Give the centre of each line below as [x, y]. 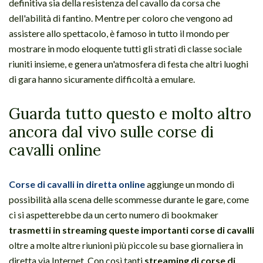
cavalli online [55, 150]
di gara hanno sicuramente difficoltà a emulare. [102, 79]
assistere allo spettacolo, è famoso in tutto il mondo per [119, 33]
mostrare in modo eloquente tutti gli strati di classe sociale [125, 48]
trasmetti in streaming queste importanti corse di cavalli [131, 230]
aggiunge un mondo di [190, 184]
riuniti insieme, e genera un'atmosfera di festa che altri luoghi [129, 63]
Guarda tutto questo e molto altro [130, 113]
